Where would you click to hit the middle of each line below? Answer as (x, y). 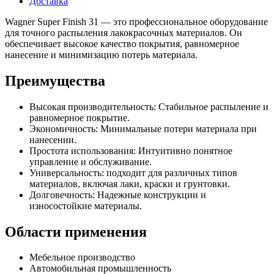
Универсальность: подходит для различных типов (133, 172)
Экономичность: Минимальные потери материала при (143, 128)
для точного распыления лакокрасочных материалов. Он (124, 32)
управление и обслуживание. (91, 161)
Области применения (76, 231)
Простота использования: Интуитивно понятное (131, 150)
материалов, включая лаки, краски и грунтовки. (130, 183)
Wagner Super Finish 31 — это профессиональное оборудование (136, 21)
